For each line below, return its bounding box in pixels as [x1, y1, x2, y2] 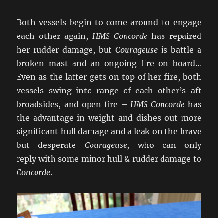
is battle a [157, 45, 201, 55]
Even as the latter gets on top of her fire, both [17, 72, 201, 82]
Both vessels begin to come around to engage [17, 18, 201, 28]
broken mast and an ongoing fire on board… [17, 58, 201, 69]
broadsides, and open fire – [17, 99, 130, 109]
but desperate [17, 140, 85, 150]
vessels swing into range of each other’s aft [17, 86, 201, 96]
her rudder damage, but [17, 45, 115, 55]
